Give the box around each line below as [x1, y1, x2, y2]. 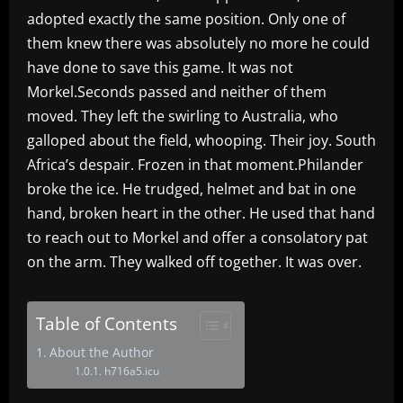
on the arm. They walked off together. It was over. [27, 251, 362, 272]
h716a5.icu [103, 363, 159, 378]
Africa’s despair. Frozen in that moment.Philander [27, 154, 363, 175]
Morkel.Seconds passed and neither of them [27, 81, 327, 102]
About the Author [49, 343, 154, 361]
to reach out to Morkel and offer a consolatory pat [27, 227, 368, 247]
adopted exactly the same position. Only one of [27, 8, 345, 29]
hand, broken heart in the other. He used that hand [27, 202, 375, 223]
